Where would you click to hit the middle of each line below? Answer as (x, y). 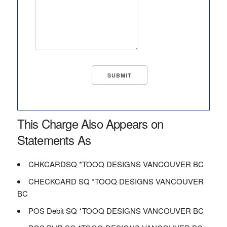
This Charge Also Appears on (90, 123)
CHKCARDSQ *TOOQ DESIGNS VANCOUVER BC (116, 164)
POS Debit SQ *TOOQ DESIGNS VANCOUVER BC (116, 211)
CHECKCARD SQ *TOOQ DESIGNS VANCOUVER (116, 181)
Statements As (54, 140)
